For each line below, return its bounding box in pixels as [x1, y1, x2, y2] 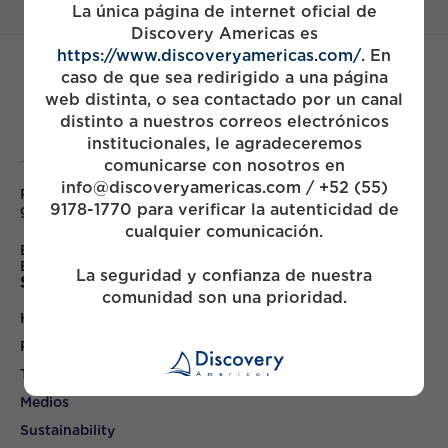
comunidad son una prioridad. [101, 287, 347, 307]
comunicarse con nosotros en [103, 155, 345, 175]
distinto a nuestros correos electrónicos [59, 111, 389, 131]
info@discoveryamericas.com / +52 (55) [60, 177, 388, 197]
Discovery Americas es [130, 23, 318, 43]
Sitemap [20, 273, 87, 293]
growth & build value [20, 202, 165, 219]
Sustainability [20, 422, 115, 439]
